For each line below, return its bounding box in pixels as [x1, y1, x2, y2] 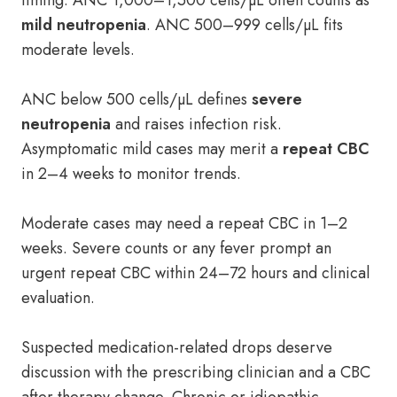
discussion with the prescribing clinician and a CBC [21, 361, 370, 384]
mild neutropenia [21, 13, 146, 36]
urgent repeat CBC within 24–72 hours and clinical [21, 261, 370, 284]
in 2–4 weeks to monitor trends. [21, 162, 241, 185]
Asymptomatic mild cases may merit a [21, 137, 283, 160]
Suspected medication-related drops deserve [21, 336, 332, 359]
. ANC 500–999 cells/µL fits [146, 13, 343, 36]
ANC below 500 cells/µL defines [21, 88, 252, 111]
